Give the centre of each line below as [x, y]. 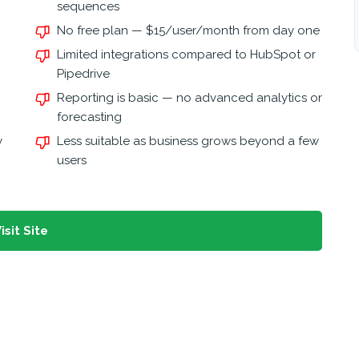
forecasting [90, 117]
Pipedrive [84, 74]
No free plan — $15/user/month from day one [189, 30]
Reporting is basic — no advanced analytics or [190, 98]
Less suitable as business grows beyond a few [188, 141]
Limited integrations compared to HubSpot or [187, 54]
